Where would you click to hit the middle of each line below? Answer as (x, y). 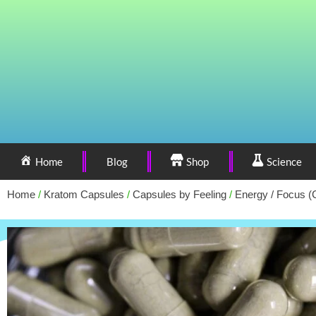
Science (285, 162)
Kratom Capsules (84, 194)
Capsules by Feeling (180, 194)
